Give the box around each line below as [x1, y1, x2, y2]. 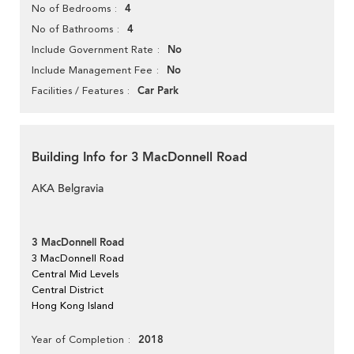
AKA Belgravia [32, 181, 104, 197]
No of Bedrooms [32, 2, 111, 15]
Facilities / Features [32, 85, 123, 97]
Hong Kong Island [32, 299, 114, 312]
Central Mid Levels [32, 268, 119, 281]
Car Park [137, 84, 179, 99]
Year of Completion [32, 333, 124, 346]
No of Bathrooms [32, 23, 113, 36]
